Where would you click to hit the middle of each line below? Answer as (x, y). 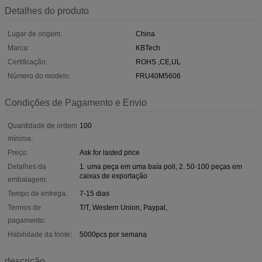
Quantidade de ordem (42, 125)
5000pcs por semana (113, 234)
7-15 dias (94, 193)
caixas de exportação (113, 176)
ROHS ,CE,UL (158, 62)
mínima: (20, 138)
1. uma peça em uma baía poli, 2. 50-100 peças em (161, 166)
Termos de (24, 207)
